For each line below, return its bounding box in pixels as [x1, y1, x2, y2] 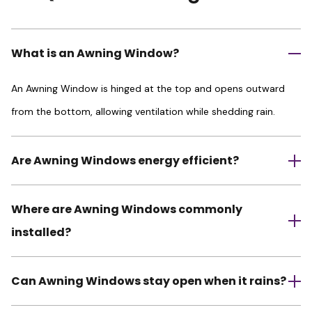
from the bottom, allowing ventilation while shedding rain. [11, 105, 275, 118]
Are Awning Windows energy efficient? [11, 153, 239, 169]
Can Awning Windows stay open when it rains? [11, 273, 286, 290]
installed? [11, 224, 71, 241]
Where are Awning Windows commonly [11, 201, 242, 218]
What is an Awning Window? [11, 45, 179, 62]
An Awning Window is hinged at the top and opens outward [11, 82, 285, 95]
